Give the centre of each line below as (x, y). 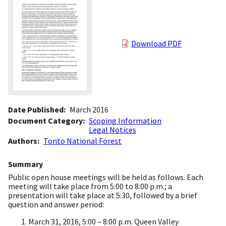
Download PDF (156, 44)
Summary (25, 164)
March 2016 (89, 110)
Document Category (45, 121)
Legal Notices (112, 130)
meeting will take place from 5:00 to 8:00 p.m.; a (90, 186)
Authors (23, 141)
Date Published (36, 110)
